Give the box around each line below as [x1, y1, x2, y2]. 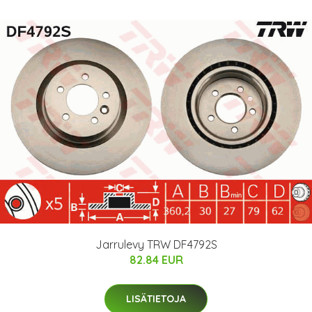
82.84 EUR [129, 252, 183, 267]
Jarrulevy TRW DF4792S [95, 237, 217, 251]
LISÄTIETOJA [126, 292, 186, 305]
